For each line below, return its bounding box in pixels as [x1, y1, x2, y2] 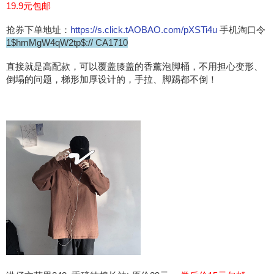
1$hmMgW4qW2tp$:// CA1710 [6, 37, 128, 48]
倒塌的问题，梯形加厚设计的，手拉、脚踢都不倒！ [6, 73, 217, 84]
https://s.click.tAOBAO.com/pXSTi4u [70, 24, 220, 35]
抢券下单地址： [6, 24, 70, 35]
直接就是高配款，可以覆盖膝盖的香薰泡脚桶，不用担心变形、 [6, 61, 263, 72]
